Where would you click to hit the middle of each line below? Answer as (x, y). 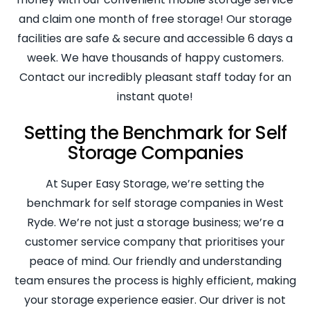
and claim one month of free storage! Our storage (155, 19)
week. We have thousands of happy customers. (155, 57)
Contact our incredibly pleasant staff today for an (155, 77)
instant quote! (155, 96)
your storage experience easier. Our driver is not (155, 300)
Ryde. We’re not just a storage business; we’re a (155, 222)
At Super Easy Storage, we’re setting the (155, 183)
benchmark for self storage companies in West (155, 203)
